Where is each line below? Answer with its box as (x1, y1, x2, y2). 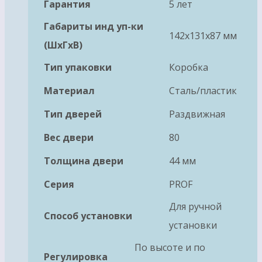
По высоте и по (135, 241, 205, 254)
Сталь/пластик (169, 84, 237, 98)
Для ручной (169, 200, 222, 213)
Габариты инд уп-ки (44, 20, 143, 33)
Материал (44, 84, 95, 98)
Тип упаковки (44, 61, 112, 74)
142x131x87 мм (169, 29, 237, 43)
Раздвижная (169, 108, 225, 121)
